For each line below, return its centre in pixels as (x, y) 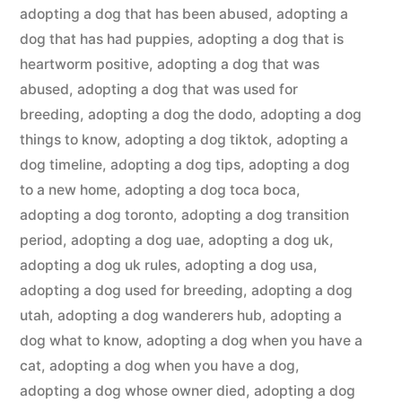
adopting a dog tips (175, 165)
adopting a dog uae (135, 240)
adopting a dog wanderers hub (160, 315)
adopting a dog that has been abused (144, 14)
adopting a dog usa (249, 265)
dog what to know (79, 341)
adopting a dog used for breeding (131, 290)
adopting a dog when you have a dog (172, 366)
